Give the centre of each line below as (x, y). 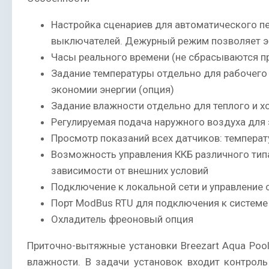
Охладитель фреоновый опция (122, 219)
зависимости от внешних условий (130, 171)
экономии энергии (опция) (113, 90)
